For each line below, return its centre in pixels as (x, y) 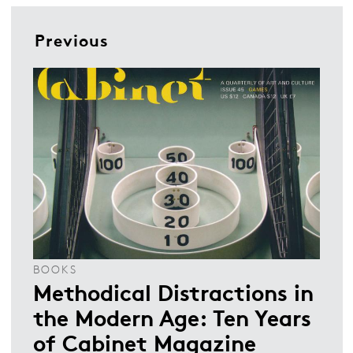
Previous (71, 39)
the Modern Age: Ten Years (172, 316)
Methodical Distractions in (173, 291)
